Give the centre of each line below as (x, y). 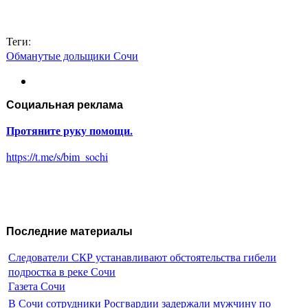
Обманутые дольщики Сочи (72, 56)
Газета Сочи (37, 285)
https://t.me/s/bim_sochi (57, 157)
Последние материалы (69, 232)
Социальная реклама (65, 105)
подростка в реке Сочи (62, 271)
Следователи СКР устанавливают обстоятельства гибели (142, 256)
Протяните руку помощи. (69, 131)
